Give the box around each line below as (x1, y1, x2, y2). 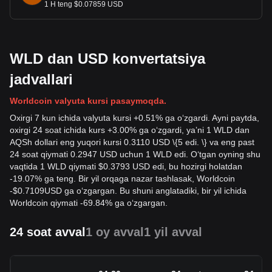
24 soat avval (10, 225, 86, 239)
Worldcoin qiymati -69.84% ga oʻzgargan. (10, 198, 168, 208)
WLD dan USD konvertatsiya (10, 50, 205, 67)
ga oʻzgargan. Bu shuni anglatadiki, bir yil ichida (62, 186, 246, 195)
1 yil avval (144, 225, 202, 239)
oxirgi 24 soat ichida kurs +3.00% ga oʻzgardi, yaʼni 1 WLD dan (10, 125, 250, 135)
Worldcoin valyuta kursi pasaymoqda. (10, 96, 166, 106)
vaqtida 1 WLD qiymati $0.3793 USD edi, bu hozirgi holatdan (10, 161, 242, 171)
